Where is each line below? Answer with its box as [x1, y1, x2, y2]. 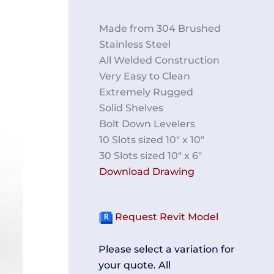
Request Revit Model [113, 210, 218, 223]
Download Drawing [99, 165, 194, 177]
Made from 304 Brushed [99, 22, 221, 34]
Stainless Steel [99, 38, 171, 50]
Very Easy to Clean [99, 70, 190, 82]
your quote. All [98, 259, 171, 271]
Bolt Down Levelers [99, 117, 195, 130]
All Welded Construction [99, 54, 220, 66]
